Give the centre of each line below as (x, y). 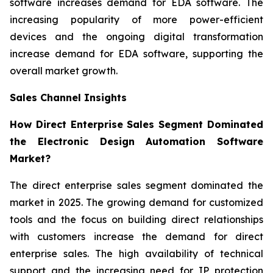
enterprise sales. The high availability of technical (136, 254)
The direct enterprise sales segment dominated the (136, 186)
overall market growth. (64, 71)
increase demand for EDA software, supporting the (136, 54)
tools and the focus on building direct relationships (136, 220)
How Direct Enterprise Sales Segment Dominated (136, 125)
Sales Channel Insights (68, 98)
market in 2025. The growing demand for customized (136, 203)
